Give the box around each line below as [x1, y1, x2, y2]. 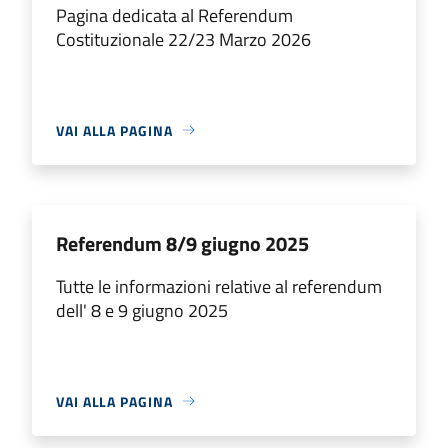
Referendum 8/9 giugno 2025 [56, 227, 309, 259]
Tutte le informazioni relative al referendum [56, 272, 382, 300]
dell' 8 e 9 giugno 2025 [56, 296, 228, 324]
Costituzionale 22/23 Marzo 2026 [56, 25, 311, 53]
